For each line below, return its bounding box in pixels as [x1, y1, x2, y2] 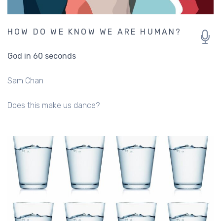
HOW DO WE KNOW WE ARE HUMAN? [7, 27, 182, 37]
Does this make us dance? [7, 100, 100, 110]
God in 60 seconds [7, 51, 76, 61]
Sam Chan [7, 75, 43, 85]
